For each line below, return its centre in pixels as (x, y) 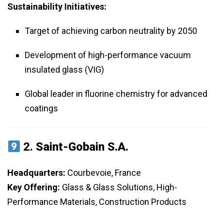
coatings (41, 108)
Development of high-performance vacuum (108, 55)
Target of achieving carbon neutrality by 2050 (111, 31)
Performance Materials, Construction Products (97, 202)
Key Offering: (34, 187)
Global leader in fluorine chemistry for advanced (116, 94)
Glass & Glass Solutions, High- (119, 187)
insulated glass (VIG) (64, 70)
